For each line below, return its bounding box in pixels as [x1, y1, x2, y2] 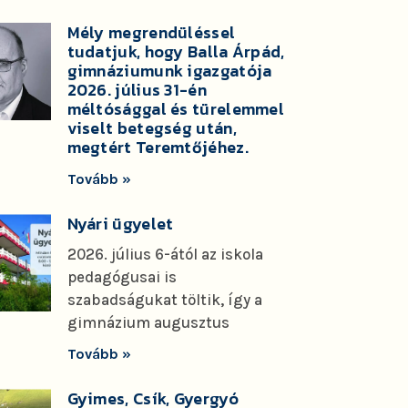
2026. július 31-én [66, 77, 207, 103]
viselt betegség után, [66, 116, 237, 141]
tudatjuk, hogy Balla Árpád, [66, 39, 285, 65]
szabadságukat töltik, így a [66, 291, 262, 310]
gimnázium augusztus [66, 313, 229, 332]
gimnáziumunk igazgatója [66, 58, 272, 84]
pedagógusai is [66, 268, 177, 287]
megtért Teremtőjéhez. [66, 135, 249, 160]
